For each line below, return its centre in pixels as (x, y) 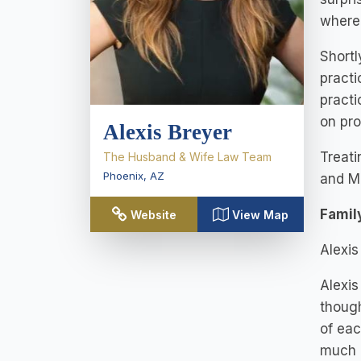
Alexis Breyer (168, 132)
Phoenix (123, 176)
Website (153, 215)
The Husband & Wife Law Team (187, 157)
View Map (260, 215)
